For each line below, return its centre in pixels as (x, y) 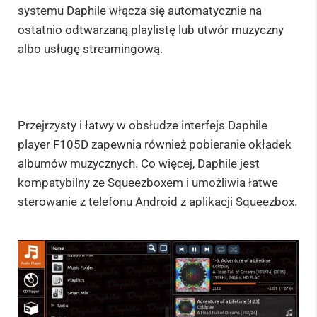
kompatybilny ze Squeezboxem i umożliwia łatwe (148, 183)
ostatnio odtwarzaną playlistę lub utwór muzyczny (151, 29)
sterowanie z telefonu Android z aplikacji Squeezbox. (157, 202)
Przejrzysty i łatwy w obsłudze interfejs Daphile (143, 126)
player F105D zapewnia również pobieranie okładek (155, 145)
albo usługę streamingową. (90, 48)
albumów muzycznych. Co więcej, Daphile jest (139, 164)
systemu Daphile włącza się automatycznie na (140, 10)
